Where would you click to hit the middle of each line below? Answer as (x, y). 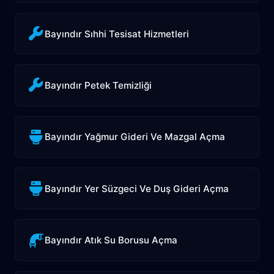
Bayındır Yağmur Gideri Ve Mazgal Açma (135, 137)
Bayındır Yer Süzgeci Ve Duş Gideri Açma (137, 188)
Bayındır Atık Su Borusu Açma (111, 240)
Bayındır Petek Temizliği (98, 85)
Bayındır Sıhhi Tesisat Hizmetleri (117, 34)
